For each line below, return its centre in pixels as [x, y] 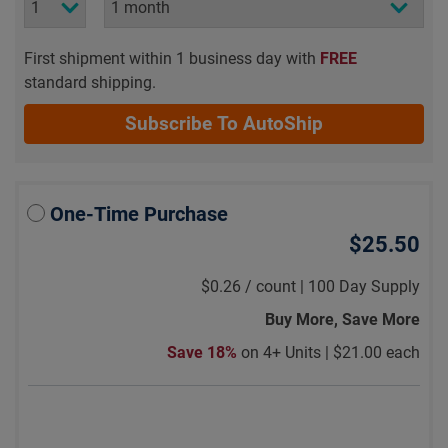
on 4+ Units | [286, 353]
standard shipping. [90, 82]
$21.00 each [376, 353]
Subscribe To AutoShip [224, 123]
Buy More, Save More [342, 319]
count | [279, 286]
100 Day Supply [363, 286]
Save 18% [203, 353]
